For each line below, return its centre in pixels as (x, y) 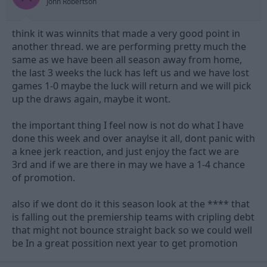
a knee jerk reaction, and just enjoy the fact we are (125, 152)
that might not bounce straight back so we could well (132, 230)
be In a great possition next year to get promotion (125, 243)
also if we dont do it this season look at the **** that (131, 204)
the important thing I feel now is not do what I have (128, 125)
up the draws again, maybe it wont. (91, 99)
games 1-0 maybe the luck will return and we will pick (132, 86)
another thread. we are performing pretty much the (129, 47)
